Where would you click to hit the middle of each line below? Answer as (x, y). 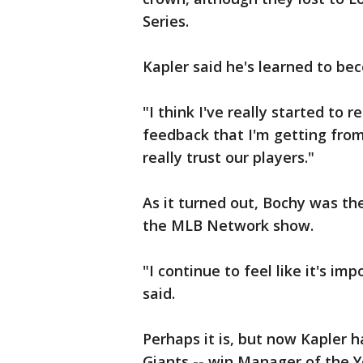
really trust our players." (228, 158)
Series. (166, 21)
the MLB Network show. (228, 226)
